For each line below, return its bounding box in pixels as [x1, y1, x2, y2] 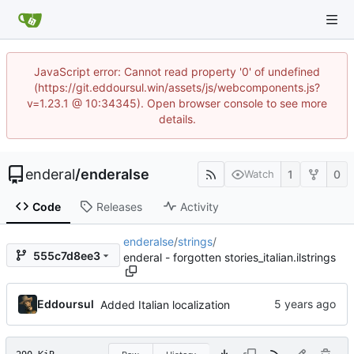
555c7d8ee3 [33, 248, 100, 262]
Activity [179, 199, 219, 213]
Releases [96, 199, 142, 213]
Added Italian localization [100, 298, 230, 311]
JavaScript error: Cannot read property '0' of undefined [34, 65, 320, 78]
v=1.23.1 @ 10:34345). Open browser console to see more [27, 96, 327, 110]
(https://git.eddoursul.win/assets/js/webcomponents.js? [34, 81, 320, 94]
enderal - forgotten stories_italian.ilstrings [122, 250, 336, 265]
